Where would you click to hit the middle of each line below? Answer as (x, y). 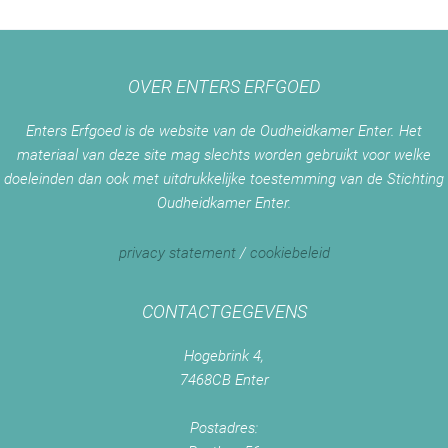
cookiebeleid (289, 252)
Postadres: (224, 428)
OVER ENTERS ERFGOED (224, 87)
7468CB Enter (224, 380)
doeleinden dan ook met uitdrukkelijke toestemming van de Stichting (224, 179)
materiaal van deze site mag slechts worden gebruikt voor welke (224, 155)
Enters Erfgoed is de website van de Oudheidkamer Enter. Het (224, 131)
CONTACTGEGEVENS (224, 312)
